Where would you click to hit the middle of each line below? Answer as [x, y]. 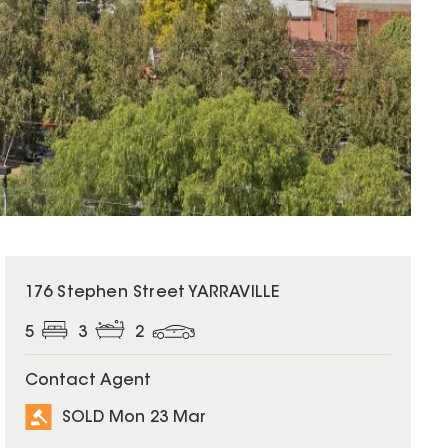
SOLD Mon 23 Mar [133, 417]
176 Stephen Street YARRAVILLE [152, 293]
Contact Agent [87, 381]
